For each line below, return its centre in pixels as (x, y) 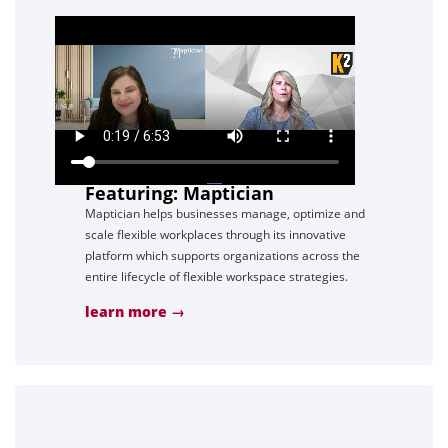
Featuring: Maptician (179, 193)
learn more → (135, 312)
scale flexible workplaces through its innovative (215, 235)
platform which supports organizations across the (222, 256)
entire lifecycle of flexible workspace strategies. (216, 277)
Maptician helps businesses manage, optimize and (225, 214)
